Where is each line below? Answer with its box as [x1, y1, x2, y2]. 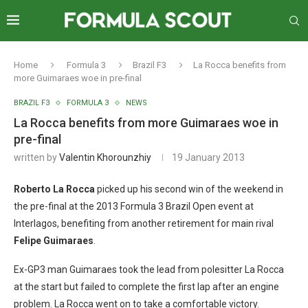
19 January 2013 [172, 152, 245, 163]
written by [14, 152, 59, 163]
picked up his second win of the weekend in [95, 184, 283, 195]
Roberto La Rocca [14, 184, 95, 195]
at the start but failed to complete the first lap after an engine [14, 281, 279, 292]
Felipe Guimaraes [14, 235, 93, 246]
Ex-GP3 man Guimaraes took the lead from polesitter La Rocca [14, 264, 284, 275]
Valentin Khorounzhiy [59, 152, 151, 163]
